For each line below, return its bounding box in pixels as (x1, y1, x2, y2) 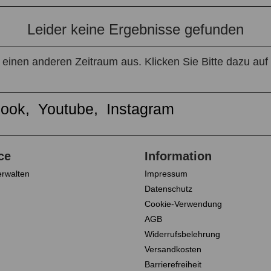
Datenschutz (145, 184, 192, 194)
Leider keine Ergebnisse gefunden (27, 21, 244, 38)
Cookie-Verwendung (145, 199, 222, 209)
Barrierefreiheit (145, 260, 201, 270)
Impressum (145, 169, 188, 179)
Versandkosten (145, 244, 201, 255)
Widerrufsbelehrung (145, 229, 220, 240)
